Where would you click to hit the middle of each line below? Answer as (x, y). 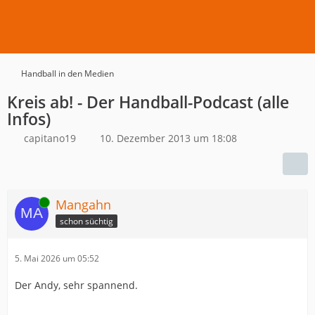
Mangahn (83, 205)
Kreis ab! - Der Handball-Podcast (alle (148, 102)
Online (27, 202)
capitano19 (50, 138)
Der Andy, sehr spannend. (76, 285)
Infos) (29, 119)
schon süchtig (86, 221)
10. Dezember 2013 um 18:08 (168, 138)
